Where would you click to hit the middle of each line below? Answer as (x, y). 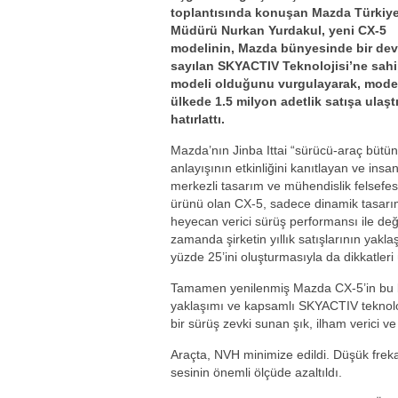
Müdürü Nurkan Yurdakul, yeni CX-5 (279, 30)
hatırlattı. (198, 119)
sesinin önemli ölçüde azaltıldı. (256, 372)
